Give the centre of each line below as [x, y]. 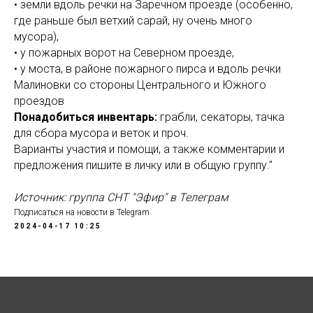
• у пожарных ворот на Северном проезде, [124, 53]
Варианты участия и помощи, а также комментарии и [149, 149]
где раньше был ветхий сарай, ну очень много [133, 21]
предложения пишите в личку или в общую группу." [143, 165]
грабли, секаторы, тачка [222, 117]
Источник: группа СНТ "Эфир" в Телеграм [121, 197]
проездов [39, 101]
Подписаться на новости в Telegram [82, 212]
